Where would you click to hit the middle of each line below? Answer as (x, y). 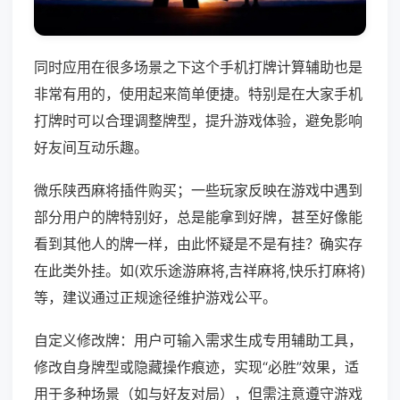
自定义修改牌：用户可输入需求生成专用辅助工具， (198, 341)
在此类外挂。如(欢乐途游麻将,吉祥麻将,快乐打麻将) (200, 271)
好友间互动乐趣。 (91, 148)
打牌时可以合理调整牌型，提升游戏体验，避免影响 (198, 121)
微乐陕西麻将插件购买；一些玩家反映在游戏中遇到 (198, 191)
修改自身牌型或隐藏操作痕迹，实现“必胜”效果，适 (196, 367)
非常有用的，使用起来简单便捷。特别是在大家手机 (198, 94)
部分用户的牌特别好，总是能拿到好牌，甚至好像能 (198, 217)
